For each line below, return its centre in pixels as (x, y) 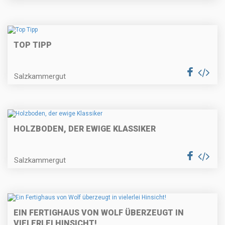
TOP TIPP (33, 45)
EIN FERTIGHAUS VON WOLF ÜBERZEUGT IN (99, 213)
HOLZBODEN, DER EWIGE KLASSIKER (85, 129)
